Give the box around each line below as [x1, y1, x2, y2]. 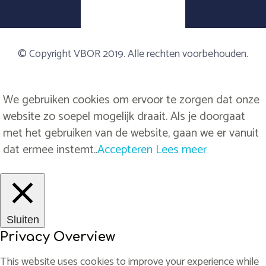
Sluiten [6, 214, 39, 226]
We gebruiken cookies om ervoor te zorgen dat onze [3, 90, 259, 110]
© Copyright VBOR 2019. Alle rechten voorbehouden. [18, 45, 248, 63]
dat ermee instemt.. [3, 140, 97, 160]
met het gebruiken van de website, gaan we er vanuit [3, 123, 259, 143]
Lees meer [156, 140, 207, 160]
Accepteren [97, 140, 153, 160]
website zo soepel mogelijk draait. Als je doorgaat [3, 107, 245, 126]
